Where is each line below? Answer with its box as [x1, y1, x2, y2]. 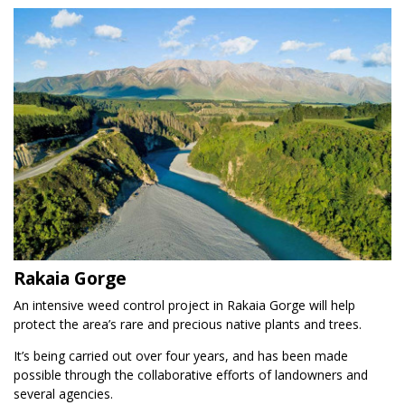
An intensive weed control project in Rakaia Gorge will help [14, 296, 355, 314]
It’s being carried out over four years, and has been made [14, 346, 348, 364]
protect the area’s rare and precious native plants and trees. [14, 315, 362, 333]
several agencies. [14, 384, 113, 402]
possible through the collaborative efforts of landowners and [14, 365, 368, 383]
